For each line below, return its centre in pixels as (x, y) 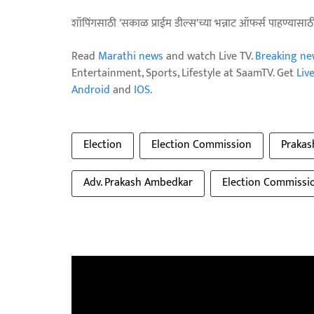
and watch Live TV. (209, 56)
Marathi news (131, 56)
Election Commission (202, 145)
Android (91, 90)
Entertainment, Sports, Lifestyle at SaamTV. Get (184, 73)
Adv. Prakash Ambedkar (138, 183)
